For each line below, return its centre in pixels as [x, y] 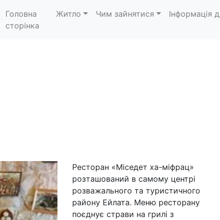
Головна [21, 14]
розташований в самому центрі [134, 179]
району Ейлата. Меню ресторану [136, 202]
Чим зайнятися [125, 14]
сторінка [22, 26]
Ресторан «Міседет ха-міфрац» [133, 167]
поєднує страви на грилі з [123, 214]
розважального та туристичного [136, 191]
